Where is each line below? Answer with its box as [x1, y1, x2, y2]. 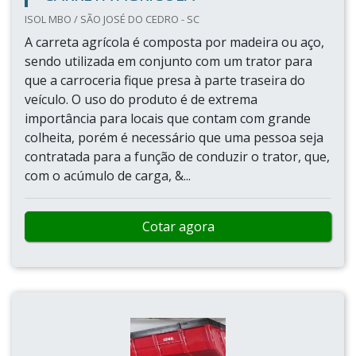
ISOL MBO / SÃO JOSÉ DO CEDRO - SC [25, 12, 199, 26]
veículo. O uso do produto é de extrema [25, 91, 257, 108]
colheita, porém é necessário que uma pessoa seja [25, 129, 323, 146]
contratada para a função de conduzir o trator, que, [25, 148, 330, 165]
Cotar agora [141, 218, 215, 235]
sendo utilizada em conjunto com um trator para [25, 52, 312, 70]
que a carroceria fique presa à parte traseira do [25, 72, 305, 89]
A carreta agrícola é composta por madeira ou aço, [25, 33, 324, 51]
